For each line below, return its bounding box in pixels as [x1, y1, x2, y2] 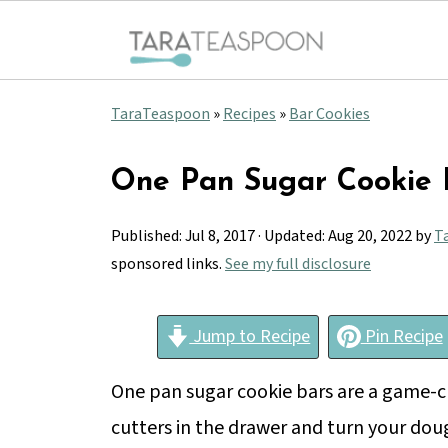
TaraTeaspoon [111, 103, 210, 125]
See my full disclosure [225, 253, 371, 275]
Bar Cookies [289, 103, 370, 125]
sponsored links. [111, 253, 225, 275]
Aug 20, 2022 [328, 225, 412, 247]
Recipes [223, 103, 276, 125]
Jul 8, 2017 [185, 225, 255, 247]
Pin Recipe [360, 324, 443, 349]
